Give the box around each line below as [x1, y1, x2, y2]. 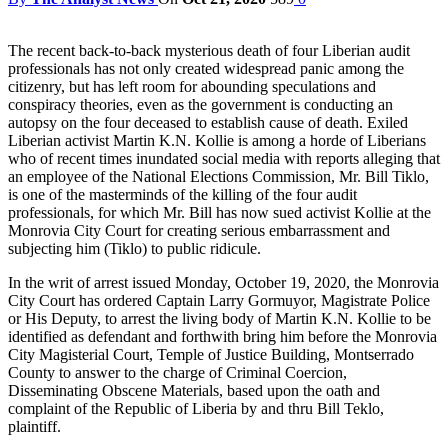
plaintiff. [8, 417, 61, 435]
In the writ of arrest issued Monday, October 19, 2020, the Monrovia [8, 273, 439, 291]
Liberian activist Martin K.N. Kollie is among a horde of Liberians [8, 131, 426, 149]
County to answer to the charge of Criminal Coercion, [8, 363, 347, 381]
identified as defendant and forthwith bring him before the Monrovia [8, 327, 437, 345]
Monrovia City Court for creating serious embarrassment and [8, 221, 390, 239]
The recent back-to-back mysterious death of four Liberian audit [8, 41, 410, 59]
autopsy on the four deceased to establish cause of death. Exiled [8, 113, 408, 131]
